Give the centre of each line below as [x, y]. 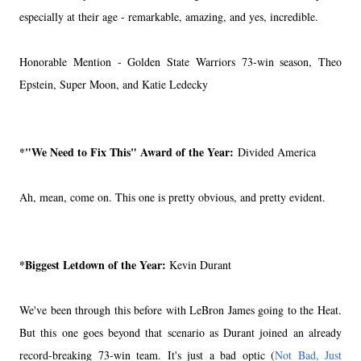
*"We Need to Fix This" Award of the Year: [127, 152]
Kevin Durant [200, 265]
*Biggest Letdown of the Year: [94, 265]
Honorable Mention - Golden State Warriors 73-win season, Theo [180, 62]
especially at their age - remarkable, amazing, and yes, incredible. [169, 17]
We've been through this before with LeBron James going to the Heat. [180, 310]
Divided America [275, 152]
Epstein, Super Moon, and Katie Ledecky [114, 85]
